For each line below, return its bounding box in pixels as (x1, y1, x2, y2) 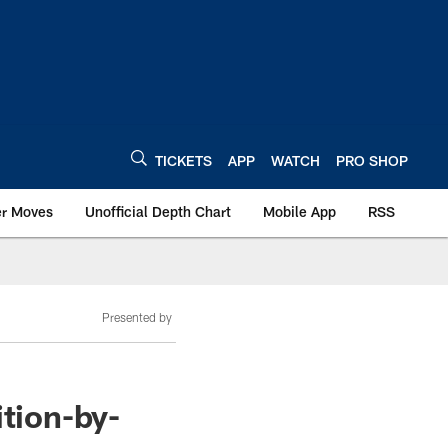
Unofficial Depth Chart (85, 203, 231, 220)
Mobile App (263, 203, 336, 220)
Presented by (102, 310, 172, 324)
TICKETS (155, 151, 212, 169)
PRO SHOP (336, 151, 408, 169)
